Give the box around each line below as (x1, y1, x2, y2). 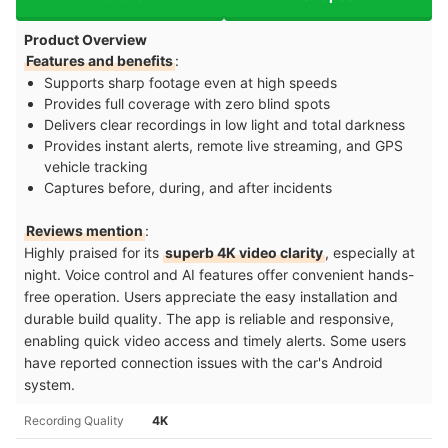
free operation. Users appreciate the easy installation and (24, 287, 398, 305)
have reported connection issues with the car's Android (24, 353, 383, 371)
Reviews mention (26, 221, 143, 239)
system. (24, 375, 75, 393)
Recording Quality (24, 412, 124, 428)
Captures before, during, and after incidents (44, 178, 332, 196)
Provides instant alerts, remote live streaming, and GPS (44, 136, 403, 154)
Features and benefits (26, 51, 173, 69)
